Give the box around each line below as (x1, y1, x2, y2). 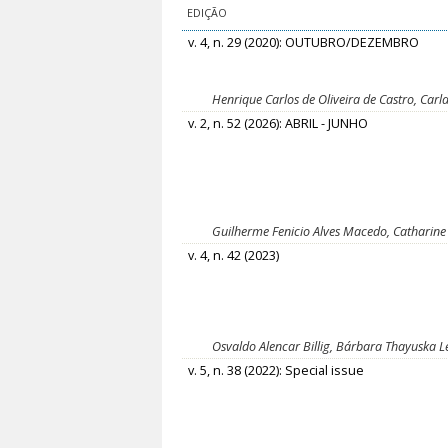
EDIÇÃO (187, 6, 228, 21)
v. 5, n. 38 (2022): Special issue (188, 362, 365, 380)
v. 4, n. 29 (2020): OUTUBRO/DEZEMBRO (188, 34, 420, 52)
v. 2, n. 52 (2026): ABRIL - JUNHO (188, 115, 369, 133)
